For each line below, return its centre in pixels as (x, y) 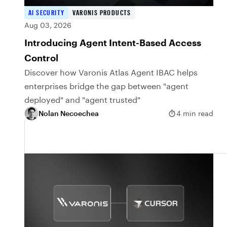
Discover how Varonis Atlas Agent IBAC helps (111, 72)
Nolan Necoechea (69, 113)
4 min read (195, 113)
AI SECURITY (47, 12)
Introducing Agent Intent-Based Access (113, 42)
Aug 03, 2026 (48, 25)
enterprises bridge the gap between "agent (106, 86)
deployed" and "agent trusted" (82, 99)
